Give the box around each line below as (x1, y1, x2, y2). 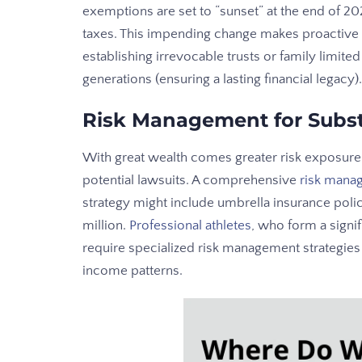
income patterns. (82, 263, 183, 279)
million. (82, 218, 129, 234)
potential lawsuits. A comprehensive (82, 173, 300, 188)
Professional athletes (129, 218, 251, 234)
